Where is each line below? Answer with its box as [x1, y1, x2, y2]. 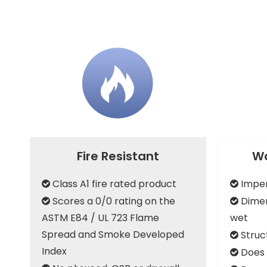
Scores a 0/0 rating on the [52, 194, 175, 208]
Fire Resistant [77, 148, 159, 164]
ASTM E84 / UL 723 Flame [42, 211, 159, 225]
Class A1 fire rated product [52, 177, 176, 191]
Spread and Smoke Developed [42, 228, 184, 241]
